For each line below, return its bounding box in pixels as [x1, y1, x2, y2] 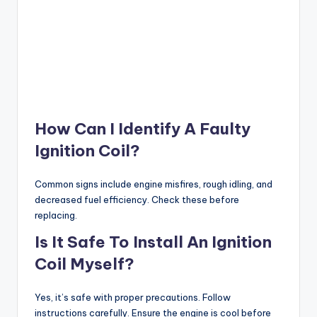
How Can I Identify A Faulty [35, 119, 250, 139]
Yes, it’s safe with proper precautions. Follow [35, 292, 231, 304]
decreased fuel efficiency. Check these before [35, 194, 239, 206]
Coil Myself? [35, 254, 134, 275]
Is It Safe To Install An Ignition [35, 232, 272, 253]
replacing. [35, 209, 77, 221]
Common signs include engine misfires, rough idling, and [35, 178, 272, 190]
